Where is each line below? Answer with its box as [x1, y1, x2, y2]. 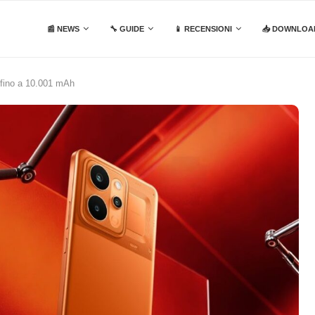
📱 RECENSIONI [174, 25, 232, 33]
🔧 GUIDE [110, 25, 144, 33]
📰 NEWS [47, 25, 79, 33]
